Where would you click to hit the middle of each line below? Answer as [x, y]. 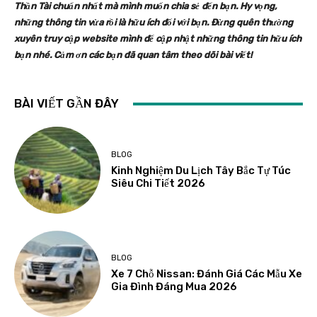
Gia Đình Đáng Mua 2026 [174, 287]
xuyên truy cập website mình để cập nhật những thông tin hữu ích [158, 39]
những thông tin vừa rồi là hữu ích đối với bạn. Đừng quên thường [154, 23]
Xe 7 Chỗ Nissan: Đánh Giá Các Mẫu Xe [207, 274]
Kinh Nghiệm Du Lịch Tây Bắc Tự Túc [201, 170]
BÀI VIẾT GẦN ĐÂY [67, 104]
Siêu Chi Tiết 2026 [158, 183]
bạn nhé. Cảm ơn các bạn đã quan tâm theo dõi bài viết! [133, 55]
